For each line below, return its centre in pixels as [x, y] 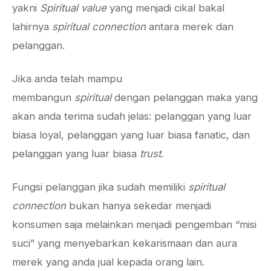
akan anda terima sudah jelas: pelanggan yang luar [132, 116]
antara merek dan [190, 27]
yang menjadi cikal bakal [165, 8]
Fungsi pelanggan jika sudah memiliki [100, 187]
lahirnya [32, 27]
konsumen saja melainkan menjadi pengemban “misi [134, 224]
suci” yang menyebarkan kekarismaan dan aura [125, 243]
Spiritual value [73, 8]
